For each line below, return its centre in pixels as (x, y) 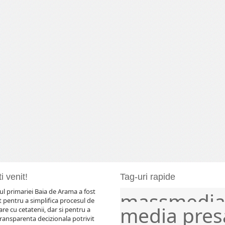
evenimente (190, 192)
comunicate (161, 192)
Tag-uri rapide (148, 177)
